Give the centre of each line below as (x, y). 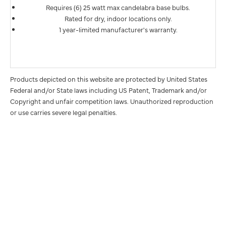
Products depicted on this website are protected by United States (109, 79)
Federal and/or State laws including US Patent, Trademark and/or (108, 90)
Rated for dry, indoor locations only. (118, 18)
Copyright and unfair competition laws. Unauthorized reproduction (112, 101)
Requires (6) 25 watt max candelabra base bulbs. (118, 7)
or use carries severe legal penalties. (64, 112)
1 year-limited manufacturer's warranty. (118, 30)
